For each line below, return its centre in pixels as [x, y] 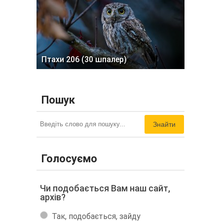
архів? [53, 197]
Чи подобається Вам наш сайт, [105, 188]
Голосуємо [69, 158]
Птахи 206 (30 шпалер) [84, 59]
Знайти [164, 124]
